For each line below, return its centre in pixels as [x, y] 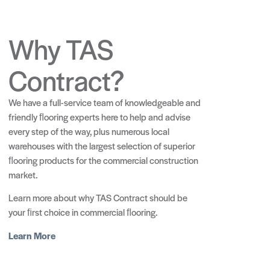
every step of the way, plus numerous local [89, 131]
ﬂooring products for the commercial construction [103, 160]
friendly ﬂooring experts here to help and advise [99, 117]
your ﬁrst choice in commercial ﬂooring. [83, 212]
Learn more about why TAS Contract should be [98, 198]
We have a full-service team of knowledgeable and [105, 102]
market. [23, 175]
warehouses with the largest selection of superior [102, 146]
